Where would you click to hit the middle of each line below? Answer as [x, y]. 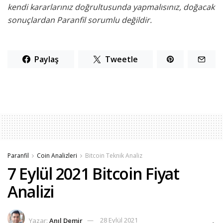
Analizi [31, 192]
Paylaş [47, 59]
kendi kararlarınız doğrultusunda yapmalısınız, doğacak [111, 7]
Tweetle [121, 59]
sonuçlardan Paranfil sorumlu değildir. [80, 20]
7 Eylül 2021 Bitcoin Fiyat [93, 174]
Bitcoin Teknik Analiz [114, 156]
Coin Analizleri [57, 156]
